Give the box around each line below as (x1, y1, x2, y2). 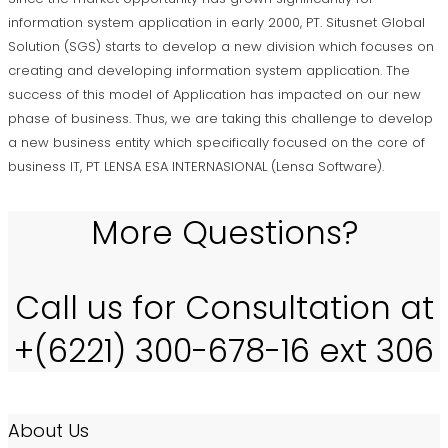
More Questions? (90, 210, 358, 256)
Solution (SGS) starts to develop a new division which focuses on (8, 37, 434, 57)
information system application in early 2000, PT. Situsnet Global (8, 13, 425, 33)
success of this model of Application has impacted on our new (8, 85, 421, 105)
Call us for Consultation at (14, 285, 434, 331)
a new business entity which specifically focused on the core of (8, 133, 425, 153)
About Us (8, 418, 89, 444)
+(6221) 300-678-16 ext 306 (14, 328, 434, 374)
